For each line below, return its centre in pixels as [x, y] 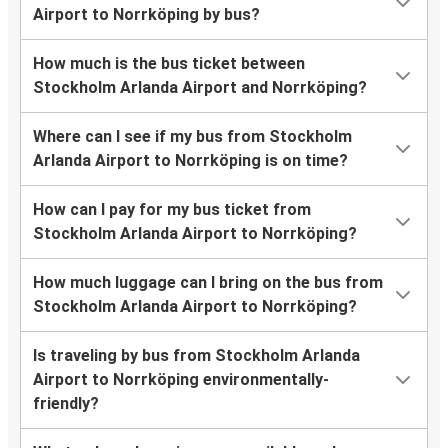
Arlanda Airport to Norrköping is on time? [190, 161]
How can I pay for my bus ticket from [172, 210]
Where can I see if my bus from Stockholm [192, 137]
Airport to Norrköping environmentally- [181, 380]
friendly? [66, 404]
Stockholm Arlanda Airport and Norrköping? [200, 88]
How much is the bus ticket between [169, 64]
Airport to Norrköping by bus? [146, 15]
